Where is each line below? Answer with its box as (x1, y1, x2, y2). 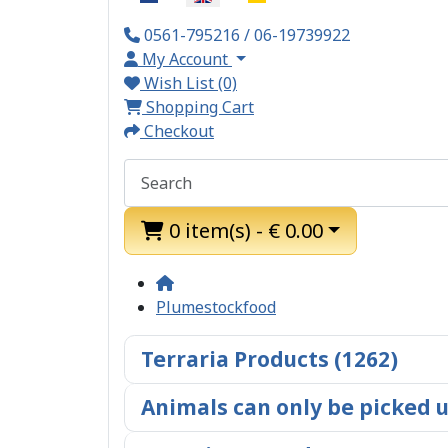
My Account (142, 48, 228, 70)
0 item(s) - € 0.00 (169, 217, 323, 244)
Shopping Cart (146, 96, 254, 118)
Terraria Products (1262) (141, 345, 398, 373)
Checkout (144, 120, 214, 142)
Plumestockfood (156, 296, 276, 318)
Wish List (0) (144, 72, 237, 94)
